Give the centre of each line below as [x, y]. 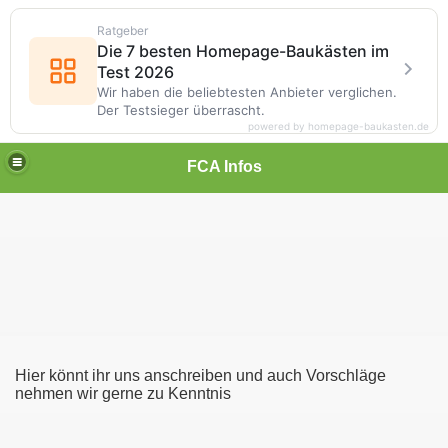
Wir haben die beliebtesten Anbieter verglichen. [247, 92]
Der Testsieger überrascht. [181, 110]
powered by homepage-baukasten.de [338, 126]
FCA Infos [224, 166]
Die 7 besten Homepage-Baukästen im [243, 51]
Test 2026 [135, 72]
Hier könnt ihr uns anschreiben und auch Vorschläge [200, 375]
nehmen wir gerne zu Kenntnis [123, 393]
